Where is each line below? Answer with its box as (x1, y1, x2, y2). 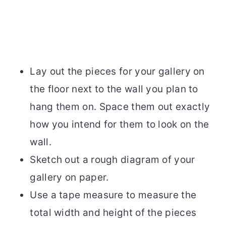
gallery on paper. (30, 172, 109, 184)
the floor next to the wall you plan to (30, 83, 198, 95)
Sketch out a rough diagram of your (30, 154, 195, 166)
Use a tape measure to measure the (30, 189, 197, 201)
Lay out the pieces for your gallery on (30, 66, 205, 78)
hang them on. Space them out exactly (30, 101, 210, 113)
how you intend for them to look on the (30, 119, 209, 131)
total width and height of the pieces (30, 207, 197, 219)
